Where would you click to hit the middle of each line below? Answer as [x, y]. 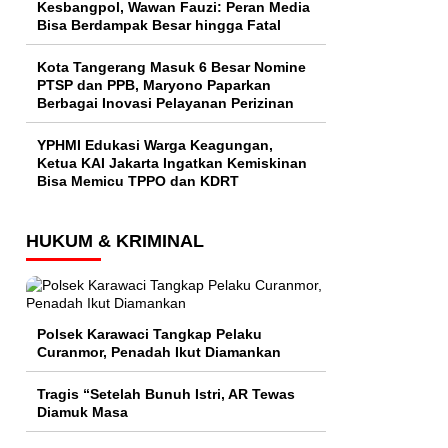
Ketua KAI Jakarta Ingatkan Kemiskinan [172, 163]
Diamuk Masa [82, 412]
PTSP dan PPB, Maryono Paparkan [154, 85]
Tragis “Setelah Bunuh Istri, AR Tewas [166, 394]
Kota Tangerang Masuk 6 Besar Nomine [171, 67]
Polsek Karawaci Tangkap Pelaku [149, 334]
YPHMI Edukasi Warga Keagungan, [155, 145]
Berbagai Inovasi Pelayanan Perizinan [167, 103]
